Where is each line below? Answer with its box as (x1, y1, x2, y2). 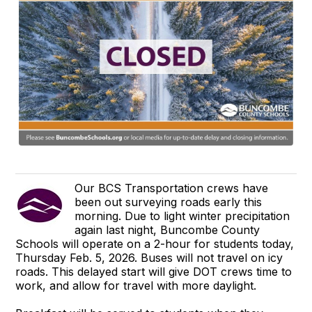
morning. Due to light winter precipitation (75, 208, 290, 223)
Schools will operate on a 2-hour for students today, (15, 236, 295, 251)
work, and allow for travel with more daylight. (15, 278, 257, 292)
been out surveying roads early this (75, 194, 263, 209)
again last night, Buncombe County (75, 222, 260, 237)
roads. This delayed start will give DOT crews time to (15, 264, 292, 279)
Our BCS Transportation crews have (75, 180, 269, 195)
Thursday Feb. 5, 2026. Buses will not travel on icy (15, 250, 283, 265)
